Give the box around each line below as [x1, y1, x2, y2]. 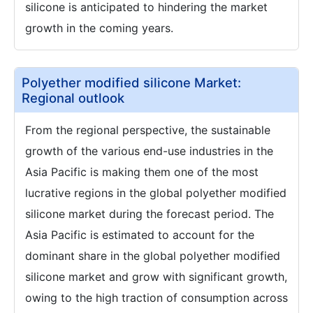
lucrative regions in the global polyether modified [25, 185, 286, 200]
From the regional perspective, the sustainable [25, 122, 270, 137]
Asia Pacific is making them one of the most [25, 164, 259, 179]
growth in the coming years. [25, 20, 173, 35]
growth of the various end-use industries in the [25, 143, 273, 158]
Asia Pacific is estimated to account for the [25, 227, 254, 242]
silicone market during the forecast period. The [25, 206, 274, 221]
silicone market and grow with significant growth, [25, 269, 287, 284]
